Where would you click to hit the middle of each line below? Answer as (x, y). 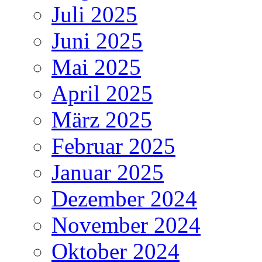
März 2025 (102, 119)
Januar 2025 (108, 172)
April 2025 (102, 93)
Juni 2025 (97, 40)
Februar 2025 (113, 146)
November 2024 (126, 225)
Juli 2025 (94, 14)
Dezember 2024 (124, 198)
